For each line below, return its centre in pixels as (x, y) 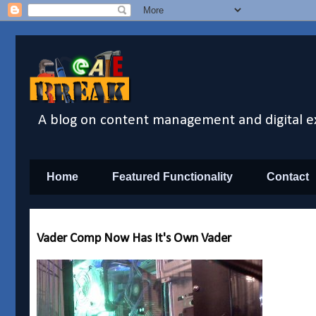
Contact (288, 177)
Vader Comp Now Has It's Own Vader (134, 239)
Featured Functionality (172, 177)
